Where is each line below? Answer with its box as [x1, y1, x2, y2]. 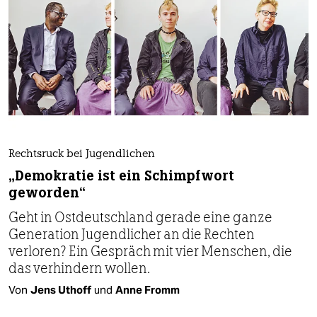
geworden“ [8, 184, 86, 202]
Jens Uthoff [30, 283, 91, 297]
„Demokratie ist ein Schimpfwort [8, 167, 234, 185]
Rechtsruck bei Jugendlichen [8, 149, 155, 161]
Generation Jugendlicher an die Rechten [8, 226, 255, 243]
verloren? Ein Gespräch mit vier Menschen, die [8, 243, 292, 260]
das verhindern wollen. [8, 260, 150, 277]
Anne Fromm [115, 283, 180, 297]
